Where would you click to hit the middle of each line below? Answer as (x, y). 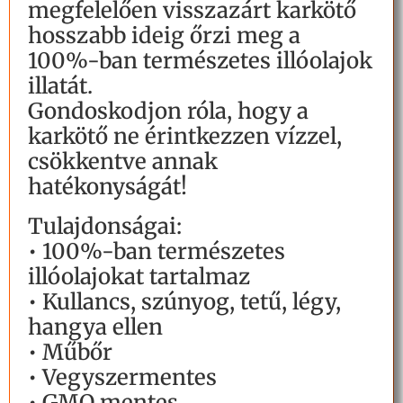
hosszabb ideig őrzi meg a (164, 36)
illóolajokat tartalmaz (139, 277)
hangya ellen (95, 327)
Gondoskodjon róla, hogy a (168, 112)
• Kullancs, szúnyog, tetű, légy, (184, 302)
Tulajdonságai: (105, 227)
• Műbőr (70, 353)
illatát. (60, 86)
